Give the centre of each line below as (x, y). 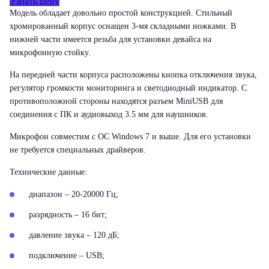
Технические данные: (48, 172)
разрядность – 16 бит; (68, 215)
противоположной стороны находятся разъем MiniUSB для (116, 101)
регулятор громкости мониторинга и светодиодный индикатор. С (128, 88)
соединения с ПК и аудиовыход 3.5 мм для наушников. (109, 114)
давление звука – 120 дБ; (74, 235)
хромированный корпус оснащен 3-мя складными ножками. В (123, 26)
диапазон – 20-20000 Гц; (74, 194)
